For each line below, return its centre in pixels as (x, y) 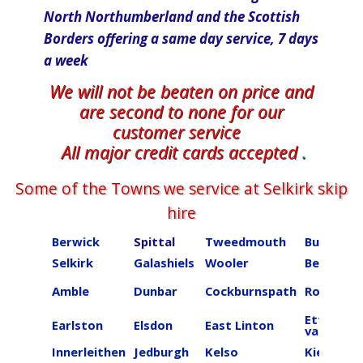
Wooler (227, 263)
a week (66, 60)
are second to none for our (181, 111)
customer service (181, 132)
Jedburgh (161, 352)
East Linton (239, 325)
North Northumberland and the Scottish (172, 17)
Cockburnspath (251, 291)
